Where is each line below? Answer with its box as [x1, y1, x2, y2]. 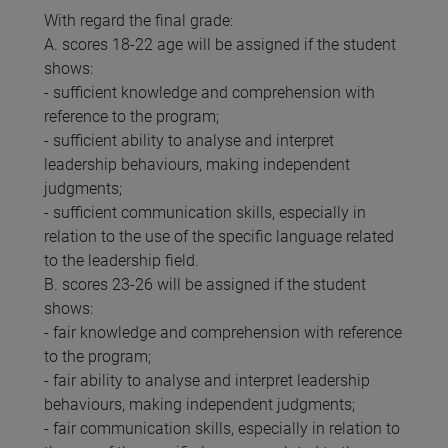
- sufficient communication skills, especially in [44, 203, 366, 223]
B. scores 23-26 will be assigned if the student [44, 275, 366, 295]
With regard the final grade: [44, 11, 233, 31]
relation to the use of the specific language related [44, 227, 394, 247]
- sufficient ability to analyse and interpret [44, 131, 334, 151]
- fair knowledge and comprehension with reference [44, 323, 402, 343]
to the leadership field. [44, 251, 199, 271]
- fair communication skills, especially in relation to [44, 419, 400, 439]
